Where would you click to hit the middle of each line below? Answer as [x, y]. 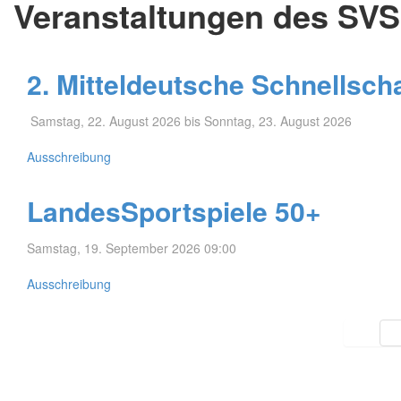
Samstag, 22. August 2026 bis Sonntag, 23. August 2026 [191, 120]
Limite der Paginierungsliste [91, 309]
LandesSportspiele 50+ [174, 210]
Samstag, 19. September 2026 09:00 [133, 247]
